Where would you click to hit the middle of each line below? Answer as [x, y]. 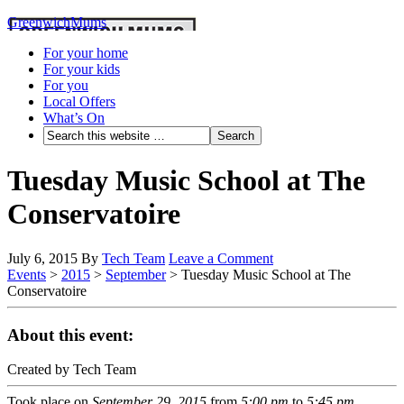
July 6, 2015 [42, 258]
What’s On [74, 118]
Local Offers [79, 101]
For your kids [82, 69]
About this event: [70, 335]
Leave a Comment [221, 258]
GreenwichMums [57, 22]
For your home [86, 53]
